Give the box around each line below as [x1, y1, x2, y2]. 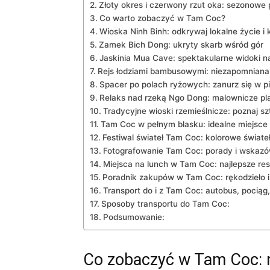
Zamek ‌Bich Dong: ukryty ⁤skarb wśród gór [98, 40, 263, 49]
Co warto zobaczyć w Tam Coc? [99, 13, 225, 23]
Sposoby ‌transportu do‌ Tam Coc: [101, 199, 230, 209]
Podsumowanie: [102, 212, 165, 222]
